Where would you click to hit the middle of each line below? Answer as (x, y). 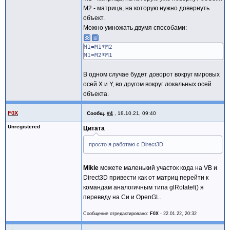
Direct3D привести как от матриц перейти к (146, 177)
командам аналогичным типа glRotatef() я (143, 187)
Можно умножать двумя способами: (135, 27)
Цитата (94, 128)
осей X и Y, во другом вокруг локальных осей (147, 84)
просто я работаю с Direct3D (126, 144)
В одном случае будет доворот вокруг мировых (151, 74)
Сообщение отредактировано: (117, 214)
